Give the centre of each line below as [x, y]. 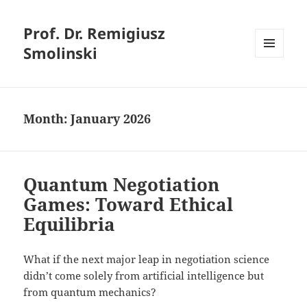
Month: [47, 119]
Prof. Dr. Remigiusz [95, 33]
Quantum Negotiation [122, 185]
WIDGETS [274, 86]
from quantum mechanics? [90, 292]
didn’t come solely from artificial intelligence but [144, 276]
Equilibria [70, 224]
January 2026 [111, 119]
